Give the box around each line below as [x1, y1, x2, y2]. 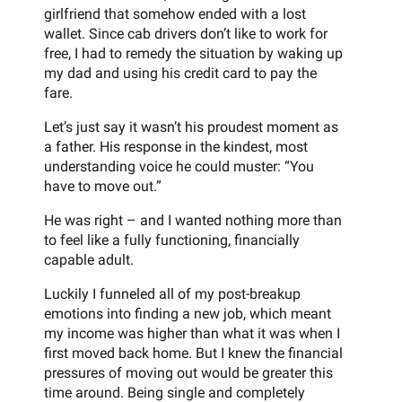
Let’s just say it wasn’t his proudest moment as [44, 118, 338, 135]
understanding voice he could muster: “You [44, 157, 314, 175]
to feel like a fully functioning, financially [44, 231, 300, 249]
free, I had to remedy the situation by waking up [44, 44, 343, 62]
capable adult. [44, 250, 134, 268]
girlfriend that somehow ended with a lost [44, 4, 306, 22]
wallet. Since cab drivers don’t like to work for [44, 24, 328, 42]
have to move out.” [44, 177, 162, 195]
